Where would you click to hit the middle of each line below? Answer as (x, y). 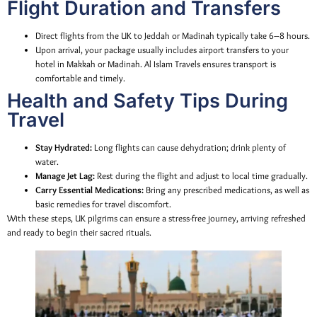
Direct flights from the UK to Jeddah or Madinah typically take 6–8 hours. (173, 36)
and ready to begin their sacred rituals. (79, 233)
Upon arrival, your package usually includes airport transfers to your (162, 50)
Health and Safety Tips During (148, 101)
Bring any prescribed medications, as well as (226, 190)
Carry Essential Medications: (90, 190)
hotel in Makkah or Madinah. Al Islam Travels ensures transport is (156, 64)
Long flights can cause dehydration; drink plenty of (189, 148)
